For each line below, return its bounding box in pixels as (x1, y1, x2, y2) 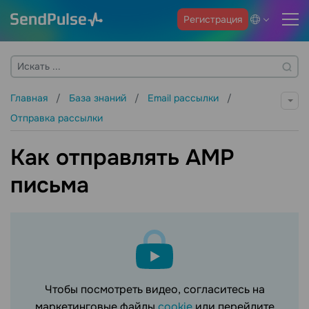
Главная (10, 92, 50, 104)
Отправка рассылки (10, 112, 103, 124)
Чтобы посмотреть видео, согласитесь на (44, 282, 265, 297)
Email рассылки (148, 92, 221, 104)
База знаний (69, 92, 129, 104)
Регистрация (183, 12, 242, 26)
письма (10, 171, 89, 200)
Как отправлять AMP (10, 143, 235, 172)
